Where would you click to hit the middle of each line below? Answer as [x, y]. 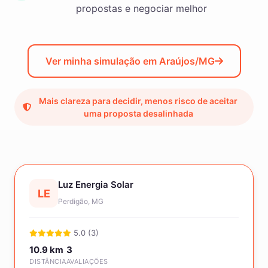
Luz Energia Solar [96, 185]
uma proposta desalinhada [138, 113]
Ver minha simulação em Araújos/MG [130, 61]
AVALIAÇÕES [87, 261]
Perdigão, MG [81, 201]
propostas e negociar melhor [141, 8]
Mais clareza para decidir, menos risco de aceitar [138, 101]
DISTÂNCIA [48, 261]
